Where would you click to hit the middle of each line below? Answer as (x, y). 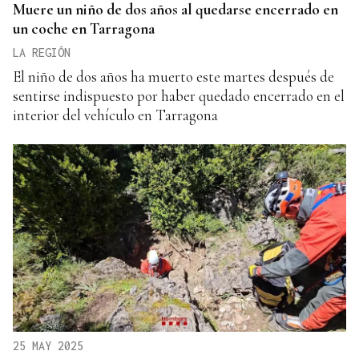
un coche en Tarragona (84, 28)
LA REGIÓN (42, 52)
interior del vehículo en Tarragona (115, 115)
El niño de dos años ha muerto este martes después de (173, 76)
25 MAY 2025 (48, 345)
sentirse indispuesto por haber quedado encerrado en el (179, 95)
